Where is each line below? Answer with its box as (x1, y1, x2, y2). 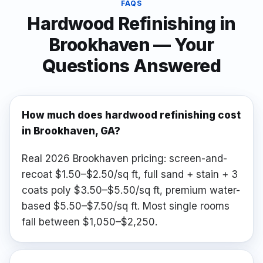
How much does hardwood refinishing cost (22, 109, 241, 121)
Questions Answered (42, 55, 221, 76)
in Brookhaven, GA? (22, 125, 120, 137)
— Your (150, 34, 214, 55)
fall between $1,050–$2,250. (22, 216, 157, 228)
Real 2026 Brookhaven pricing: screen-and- (22, 153, 227, 164)
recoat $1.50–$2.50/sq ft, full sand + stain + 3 (22, 168, 238, 180)
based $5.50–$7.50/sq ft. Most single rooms (22, 200, 230, 212)
